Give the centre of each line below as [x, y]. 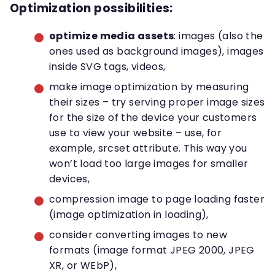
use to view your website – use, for [135, 133]
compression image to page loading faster [157, 199]
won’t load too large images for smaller [149, 164]
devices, [70, 179]
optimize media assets [112, 36]
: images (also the [219, 36]
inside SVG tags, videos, [107, 67]
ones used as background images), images [157, 52]
